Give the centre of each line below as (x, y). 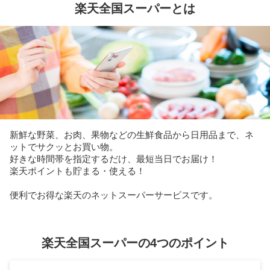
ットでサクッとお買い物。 (64, 146)
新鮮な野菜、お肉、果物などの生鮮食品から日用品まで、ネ (132, 134)
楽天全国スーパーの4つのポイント (135, 243)
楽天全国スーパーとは (135, 8)
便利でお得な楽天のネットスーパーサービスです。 (114, 195)
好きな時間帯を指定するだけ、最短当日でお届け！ (114, 159)
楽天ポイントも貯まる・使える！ (77, 171)
